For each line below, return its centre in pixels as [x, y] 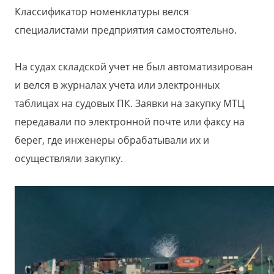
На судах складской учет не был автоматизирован [134, 67]
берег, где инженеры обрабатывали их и [112, 140]
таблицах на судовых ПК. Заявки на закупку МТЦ [130, 104]
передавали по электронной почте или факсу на [130, 122]
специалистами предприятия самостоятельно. [126, 30]
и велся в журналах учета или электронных [117, 85]
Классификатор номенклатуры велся [102, 12]
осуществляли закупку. [69, 159]
